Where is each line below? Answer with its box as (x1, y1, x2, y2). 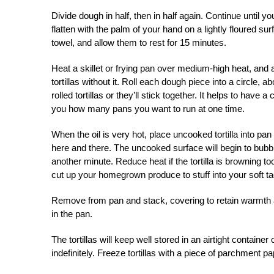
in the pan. (51, 209, 92, 220)
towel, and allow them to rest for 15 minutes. (51, 37, 226, 48)
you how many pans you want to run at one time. (51, 103, 245, 114)
